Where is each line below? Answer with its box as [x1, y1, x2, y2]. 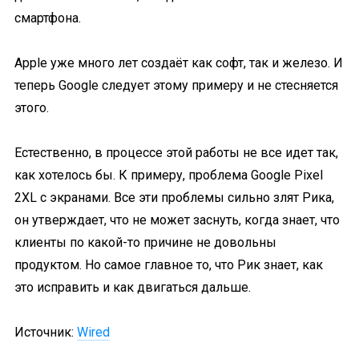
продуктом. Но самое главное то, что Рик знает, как [14, 257, 323, 272]
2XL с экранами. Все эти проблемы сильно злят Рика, [14, 190, 334, 205]
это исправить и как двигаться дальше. [14, 280, 251, 295]
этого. [14, 100, 49, 115]
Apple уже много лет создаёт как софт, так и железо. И [14, 55, 343, 71]
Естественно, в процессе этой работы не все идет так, [14, 145, 338, 160]
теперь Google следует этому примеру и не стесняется [14, 78, 338, 93]
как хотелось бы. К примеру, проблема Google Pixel [14, 167, 323, 183]
